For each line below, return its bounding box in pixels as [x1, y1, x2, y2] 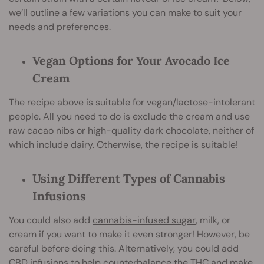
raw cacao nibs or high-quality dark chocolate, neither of [9, 124, 254, 137]
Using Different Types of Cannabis [32, 170, 225, 186]
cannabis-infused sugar [93, 213, 196, 226]
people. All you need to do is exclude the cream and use [9, 110, 250, 123]
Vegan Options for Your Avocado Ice [32, 52, 230, 68]
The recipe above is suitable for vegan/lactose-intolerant [9, 95, 255, 108]
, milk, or [196, 213, 230, 226]
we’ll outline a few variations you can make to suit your [9, 6, 242, 19]
